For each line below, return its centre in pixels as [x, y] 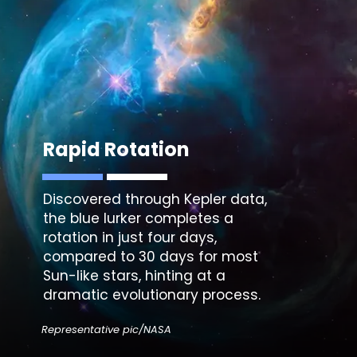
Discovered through [114, 199]
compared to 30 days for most [151, 256]
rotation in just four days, [130, 237]
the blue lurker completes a [139, 218]
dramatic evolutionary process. [152, 294]
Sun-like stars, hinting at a [135, 275]
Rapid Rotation [117, 150]
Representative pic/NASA [107, 330]
